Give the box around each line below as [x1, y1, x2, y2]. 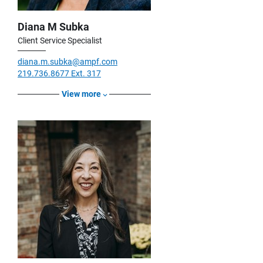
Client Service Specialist [18, 36, 102, 46]
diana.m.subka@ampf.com [18, 57, 117, 67]
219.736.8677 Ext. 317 [18, 69, 101, 79]
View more [62, 89, 101, 99]
